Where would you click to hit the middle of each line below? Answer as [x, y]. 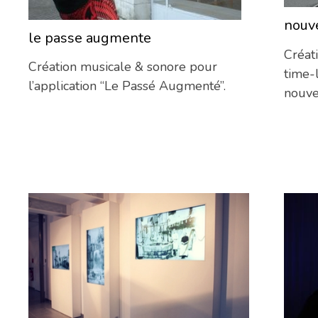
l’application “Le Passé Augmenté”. [127, 86]
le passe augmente [90, 38]
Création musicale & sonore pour [123, 67]
